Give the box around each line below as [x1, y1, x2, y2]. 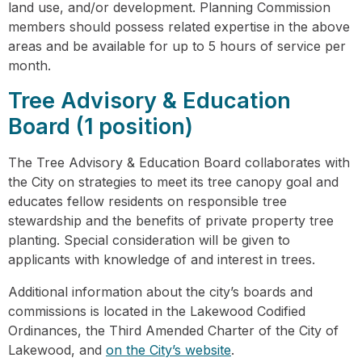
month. [8, 57, 51, 74]
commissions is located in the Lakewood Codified [8, 303, 305, 319]
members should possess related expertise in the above [8, 19, 350, 35]
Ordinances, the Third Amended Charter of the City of [8, 322, 339, 339]
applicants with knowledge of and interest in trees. [8, 251, 315, 267]
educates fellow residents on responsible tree [8, 193, 287, 209]
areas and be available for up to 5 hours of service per [8, 38, 346, 54]
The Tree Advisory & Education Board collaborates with [8, 154, 350, 170]
